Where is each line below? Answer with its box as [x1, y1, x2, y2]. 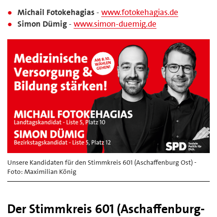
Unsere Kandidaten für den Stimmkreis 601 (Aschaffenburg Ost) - [7, 157, 197, 167]
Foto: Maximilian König [7, 167, 77, 176]
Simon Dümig [17, 18, 67, 29]
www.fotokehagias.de [101, 6, 179, 17]
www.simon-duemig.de [74, 18, 157, 29]
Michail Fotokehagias [17, 6, 95, 17]
